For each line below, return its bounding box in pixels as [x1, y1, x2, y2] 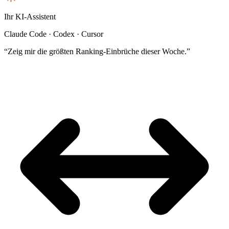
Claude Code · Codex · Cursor [4, 29, 103, 38]
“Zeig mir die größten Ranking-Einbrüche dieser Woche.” [4, 47, 190, 56]
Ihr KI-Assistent [4, 12, 56, 21]
